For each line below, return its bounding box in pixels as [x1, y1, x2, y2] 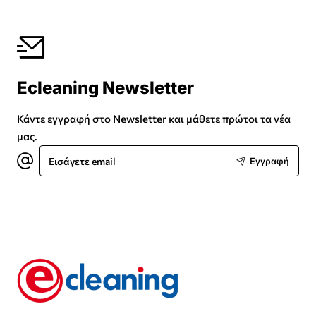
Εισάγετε [39, 145, 83, 158]
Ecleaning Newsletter [17, 78, 194, 99]
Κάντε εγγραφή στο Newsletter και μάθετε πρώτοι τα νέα [17, 112, 291, 126]
